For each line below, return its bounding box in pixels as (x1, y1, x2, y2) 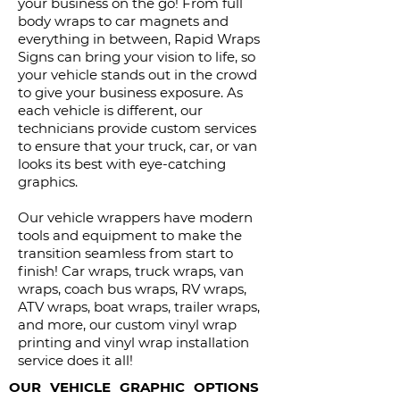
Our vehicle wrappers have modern (18, 209, 253, 226)
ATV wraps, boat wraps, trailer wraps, (18, 298, 260, 315)
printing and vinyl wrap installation (18, 334, 249, 351)
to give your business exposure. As (18, 84, 243, 101)
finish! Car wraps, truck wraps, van (18, 262, 244, 279)
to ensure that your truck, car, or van (18, 137, 257, 154)
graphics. (18, 173, 78, 190)
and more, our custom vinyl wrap (18, 316, 237, 333)
